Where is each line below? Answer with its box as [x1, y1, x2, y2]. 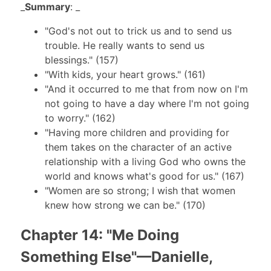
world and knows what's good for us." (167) [44, 170, 244, 183]
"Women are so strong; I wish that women [44, 184, 235, 197]
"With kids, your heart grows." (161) [44, 68, 206, 81]
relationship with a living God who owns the [44, 155, 246, 168]
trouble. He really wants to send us [44, 39, 204, 52]
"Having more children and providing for [44, 126, 229, 139]
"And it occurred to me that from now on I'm [44, 83, 248, 96]
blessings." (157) [44, 54, 119, 67]
